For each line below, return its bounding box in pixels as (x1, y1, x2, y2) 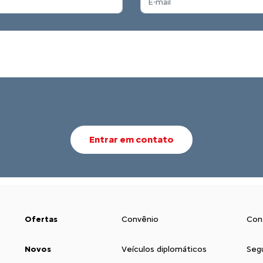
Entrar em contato (89, 133, 174, 145)
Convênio (122, 214, 159, 224)
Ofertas (25, 214, 58, 224)
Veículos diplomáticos (122, 244, 207, 254)
